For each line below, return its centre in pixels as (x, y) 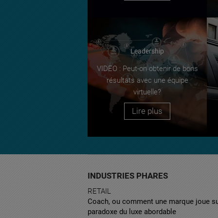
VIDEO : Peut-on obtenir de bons (147, 68)
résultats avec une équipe (147, 80)
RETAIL (99, 191)
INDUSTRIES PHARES (128, 175)
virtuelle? (147, 92)
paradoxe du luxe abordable (132, 211)
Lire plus (147, 111)
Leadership (147, 51)
